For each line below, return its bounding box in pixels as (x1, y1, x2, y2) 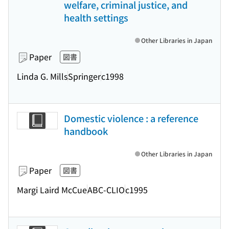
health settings (64, 11, 128, 24)
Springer (68, 70, 101, 82)
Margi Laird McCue (17, 183, 87, 196)
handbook (64, 124, 108, 138)
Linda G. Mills (17, 70, 67, 82)
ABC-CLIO (87, 183, 125, 196)
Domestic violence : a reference (64, 111, 198, 125)
